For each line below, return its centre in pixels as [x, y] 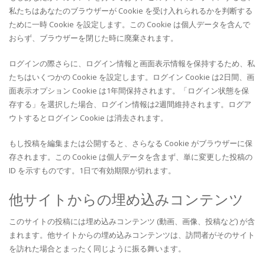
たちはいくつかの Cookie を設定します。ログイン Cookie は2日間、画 [132, 77]
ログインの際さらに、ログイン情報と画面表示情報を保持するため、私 [132, 63]
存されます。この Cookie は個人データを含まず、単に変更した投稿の [131, 157]
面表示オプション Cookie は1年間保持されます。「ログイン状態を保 [129, 91]
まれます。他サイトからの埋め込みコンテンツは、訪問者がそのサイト [132, 235]
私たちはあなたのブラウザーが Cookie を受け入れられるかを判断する [131, 11]
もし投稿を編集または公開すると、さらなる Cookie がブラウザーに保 [131, 143]
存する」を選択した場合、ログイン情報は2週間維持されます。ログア [130, 104]
